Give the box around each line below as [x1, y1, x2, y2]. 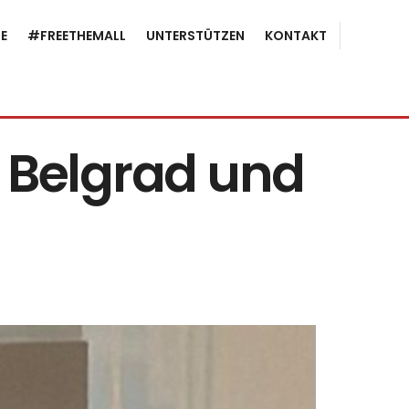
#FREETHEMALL [27, 26, 126, 45]
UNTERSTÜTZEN [146, 26, 245, 45]
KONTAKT [265, 26, 327, 45]
